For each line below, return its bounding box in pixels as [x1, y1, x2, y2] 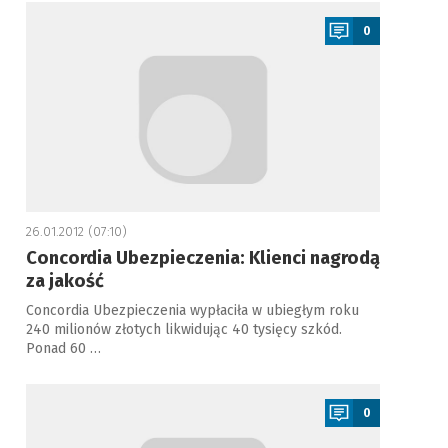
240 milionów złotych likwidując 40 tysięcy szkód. [25, 321, 342, 338]
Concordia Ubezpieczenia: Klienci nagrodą [25, 247, 380, 269]
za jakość [25, 270, 104, 292]
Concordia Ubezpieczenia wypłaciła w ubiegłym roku [25, 302, 359, 319]
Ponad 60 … [25, 340, 101, 357]
